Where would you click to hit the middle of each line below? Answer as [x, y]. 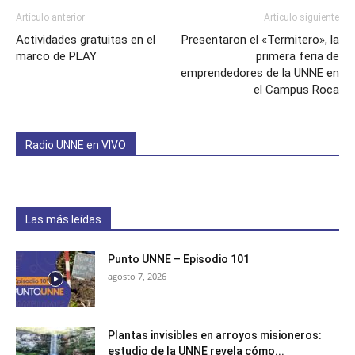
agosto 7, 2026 [137, 276]
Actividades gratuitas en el [86, 39]
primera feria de [298, 56]
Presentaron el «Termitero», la [260, 39]
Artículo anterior [50, 17]
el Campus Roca [296, 89]
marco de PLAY [56, 56]
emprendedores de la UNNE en [260, 73]
